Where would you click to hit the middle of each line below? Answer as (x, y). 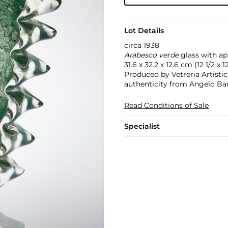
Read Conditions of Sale (166, 105)
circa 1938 (141, 45)
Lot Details (144, 31)
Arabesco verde (151, 55)
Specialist (142, 126)
